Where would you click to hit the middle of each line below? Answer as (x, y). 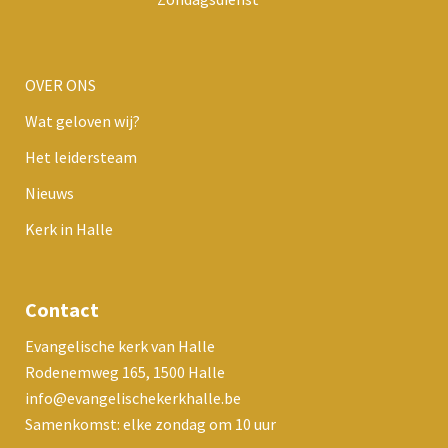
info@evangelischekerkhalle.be (133, 397)
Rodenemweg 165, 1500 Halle (125, 371)
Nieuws (49, 192)
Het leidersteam (81, 156)
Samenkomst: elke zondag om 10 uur (150, 423)
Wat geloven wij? (82, 120)
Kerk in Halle (69, 228)
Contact (62, 309)
